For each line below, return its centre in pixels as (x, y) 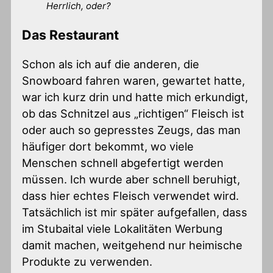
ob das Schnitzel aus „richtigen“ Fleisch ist (133, 114)
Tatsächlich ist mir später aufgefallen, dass (135, 212)
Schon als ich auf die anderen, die (111, 64)
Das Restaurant (71, 34)
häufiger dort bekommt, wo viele (108, 147)
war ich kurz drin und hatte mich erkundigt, (135, 97)
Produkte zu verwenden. (87, 262)
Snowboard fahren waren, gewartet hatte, (134, 81)
